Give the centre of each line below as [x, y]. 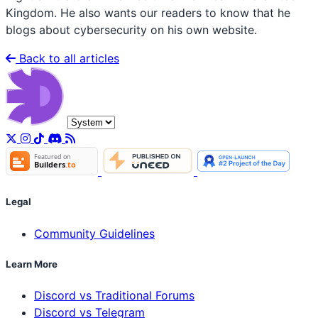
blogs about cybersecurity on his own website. [131, 30]
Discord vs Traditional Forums [114, 295]
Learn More [32, 264]
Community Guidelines [94, 233]
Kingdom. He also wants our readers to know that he [148, 13]
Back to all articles [67, 59]
